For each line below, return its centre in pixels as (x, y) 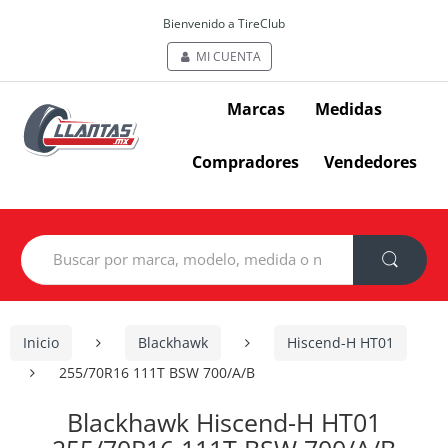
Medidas (348, 108)
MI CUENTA (227, 56)
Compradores (245, 161)
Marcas (256, 108)
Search (43, 242)
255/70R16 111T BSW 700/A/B (157, 372)
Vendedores (371, 161)
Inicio (41, 343)
